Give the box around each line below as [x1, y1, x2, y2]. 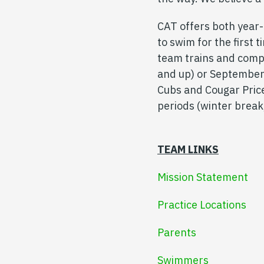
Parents [157, 226, 196, 240]
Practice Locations [157, 198, 246, 212]
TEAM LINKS [157, 143, 219, 157]
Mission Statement [157, 170, 248, 184]
